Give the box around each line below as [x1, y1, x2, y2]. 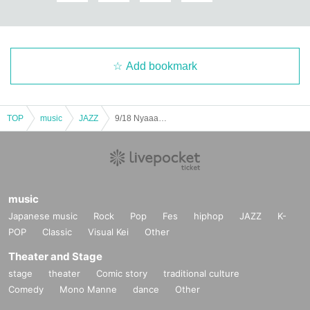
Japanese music [8, 210, 77, 221]
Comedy [8, 283, 44, 295]
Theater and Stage [8, 249, 102, 263]
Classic [42, 226, 72, 237]
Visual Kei [88, 226, 129, 237]
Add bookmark [126, 60, 197, 72]
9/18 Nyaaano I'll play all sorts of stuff [158, 113, 167, 123]
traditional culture [163, 267, 239, 279]
